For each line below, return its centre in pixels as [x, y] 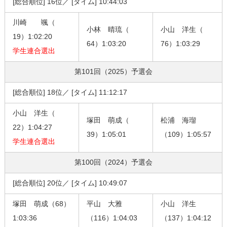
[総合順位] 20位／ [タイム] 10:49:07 [70, 183]
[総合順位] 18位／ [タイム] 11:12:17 [70, 92]
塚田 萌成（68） [41, 204]
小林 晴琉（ [108, 30]
